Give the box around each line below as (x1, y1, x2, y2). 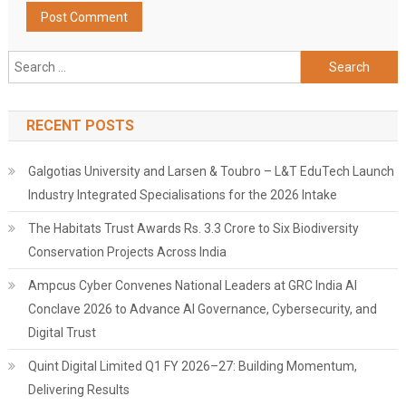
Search (299, 53, 341, 69)
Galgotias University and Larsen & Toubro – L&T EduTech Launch (27, 164, 394, 179)
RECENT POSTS (25, 117, 134, 135)
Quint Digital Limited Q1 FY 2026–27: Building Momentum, (27, 359, 357, 374)
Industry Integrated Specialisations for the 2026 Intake (27, 188, 337, 203)
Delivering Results (27, 382, 130, 398)
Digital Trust (27, 325, 96, 341)
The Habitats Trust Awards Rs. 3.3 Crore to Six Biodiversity (27, 221, 359, 237)
